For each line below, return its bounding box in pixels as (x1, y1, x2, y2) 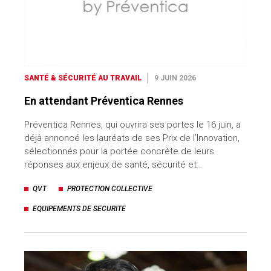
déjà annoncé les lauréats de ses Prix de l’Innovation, (24, 132, 240, 143)
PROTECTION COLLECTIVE (67, 184, 152, 193)
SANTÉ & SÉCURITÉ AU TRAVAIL (24, 73, 142, 82)
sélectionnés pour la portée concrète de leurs (24, 145, 214, 157)
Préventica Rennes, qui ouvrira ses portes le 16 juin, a (24, 119, 241, 130)
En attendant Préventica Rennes (24, 94, 183, 107)
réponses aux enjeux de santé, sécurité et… (24, 158, 203, 170)
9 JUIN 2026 (154, 73, 196, 82)
